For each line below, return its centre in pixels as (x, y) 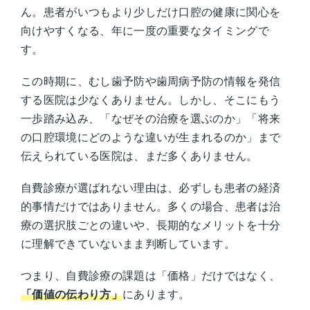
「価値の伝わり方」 (72, 294)
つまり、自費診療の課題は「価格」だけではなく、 (151, 276)
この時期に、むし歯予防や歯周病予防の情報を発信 (151, 81)
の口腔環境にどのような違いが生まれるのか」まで (151, 137)
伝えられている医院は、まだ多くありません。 (139, 155)
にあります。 (156, 294)
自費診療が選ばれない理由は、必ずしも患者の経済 (151, 188)
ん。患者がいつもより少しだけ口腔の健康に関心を (151, 11)
